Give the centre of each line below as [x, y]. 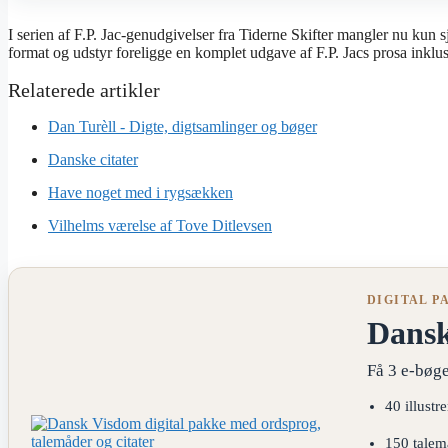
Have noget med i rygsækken [140, 193]
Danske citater [93, 160]
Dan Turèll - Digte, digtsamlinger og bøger [182, 127]
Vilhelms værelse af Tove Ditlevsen [160, 226]
